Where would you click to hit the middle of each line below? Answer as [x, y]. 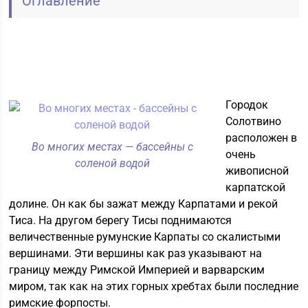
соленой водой [112, 163]
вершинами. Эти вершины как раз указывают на [136, 253]
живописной [257, 171]
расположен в [262, 138]
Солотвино [254, 121]
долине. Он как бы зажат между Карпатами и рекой [144, 204]
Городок [247, 105]
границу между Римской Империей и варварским [137, 270]
